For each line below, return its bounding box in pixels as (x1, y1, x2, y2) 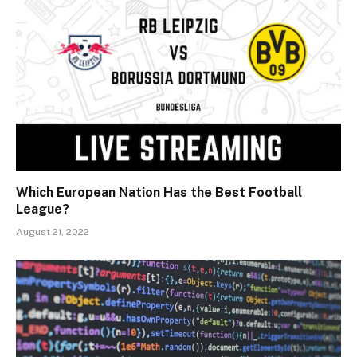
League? (16, 201, 69, 217)
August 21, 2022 (16, 226, 89, 237)
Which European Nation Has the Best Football (16, 184, 302, 200)
